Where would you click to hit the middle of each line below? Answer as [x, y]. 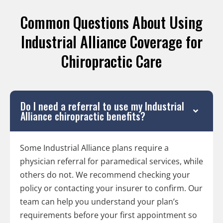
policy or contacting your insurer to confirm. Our [111, 188]
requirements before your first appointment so [109, 215]
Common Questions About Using [111, 22]
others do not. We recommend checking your [105, 174]
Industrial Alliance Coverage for [111, 41]
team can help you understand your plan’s [99, 201]
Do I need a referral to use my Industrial [102, 106]
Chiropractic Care [111, 61]
